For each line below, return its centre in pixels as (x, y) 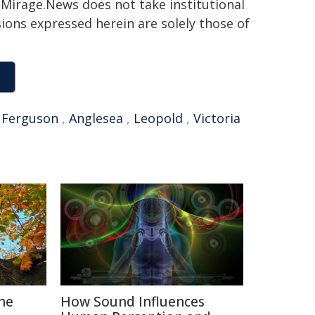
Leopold (158, 118)
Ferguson (30, 118)
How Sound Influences (133, 302)
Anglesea (96, 118)
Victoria (217, 118)
